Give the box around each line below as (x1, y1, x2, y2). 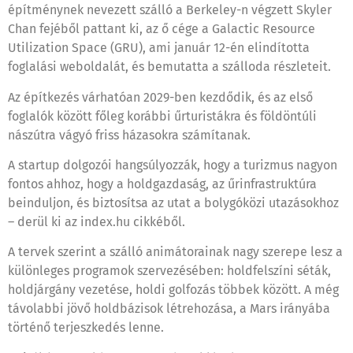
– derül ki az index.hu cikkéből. (8, 214, 185, 230)
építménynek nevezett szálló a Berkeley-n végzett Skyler (8, 2, 332, 18)
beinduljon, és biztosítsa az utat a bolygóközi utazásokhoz (8, 195, 339, 211)
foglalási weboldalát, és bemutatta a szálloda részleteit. (8, 59, 331, 75)
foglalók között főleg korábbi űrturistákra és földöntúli (8, 108, 317, 124)
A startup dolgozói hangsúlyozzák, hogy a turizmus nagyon (8, 158, 337, 173)
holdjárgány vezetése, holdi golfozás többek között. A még (8, 282, 339, 298)
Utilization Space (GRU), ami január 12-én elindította (8, 40, 310, 56)
